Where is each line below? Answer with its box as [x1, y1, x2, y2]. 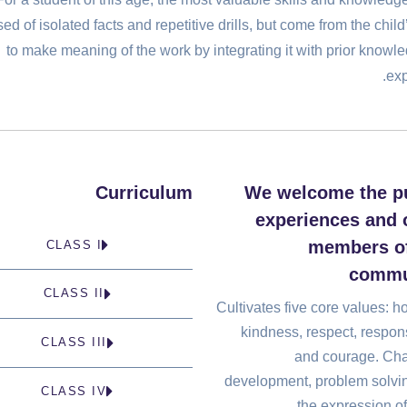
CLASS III [41, 335, 107, 350]
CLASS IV [41, 383, 107, 398]
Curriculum [95, 182, 193, 203]
